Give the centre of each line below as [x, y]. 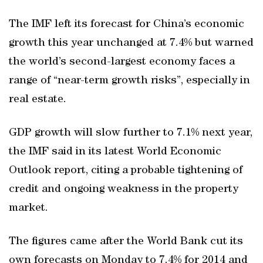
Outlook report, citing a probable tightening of [126, 171]
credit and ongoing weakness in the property [124, 190]
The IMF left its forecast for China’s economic [127, 25]
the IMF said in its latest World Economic [115, 152]
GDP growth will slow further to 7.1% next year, [131, 133]
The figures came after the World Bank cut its [126, 242]
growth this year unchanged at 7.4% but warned [131, 43]
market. [28, 208]
